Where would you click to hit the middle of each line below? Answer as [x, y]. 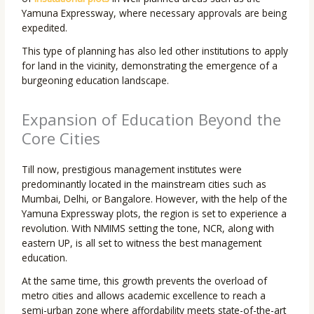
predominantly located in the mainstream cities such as [144, 184]
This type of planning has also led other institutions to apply [155, 51]
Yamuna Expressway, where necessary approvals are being [155, 13]
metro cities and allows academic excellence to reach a [144, 296]
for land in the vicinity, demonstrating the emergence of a [150, 66]
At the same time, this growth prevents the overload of [145, 281]
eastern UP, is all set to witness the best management [142, 243]
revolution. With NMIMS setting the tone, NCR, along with [148, 228]
